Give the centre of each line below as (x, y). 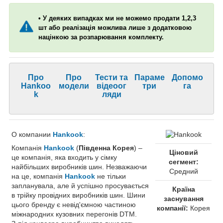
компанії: (172, 208)
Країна (183, 189)
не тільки (111, 176)
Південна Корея (106, 148)
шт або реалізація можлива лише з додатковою (115, 27)
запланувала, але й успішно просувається (80, 185)
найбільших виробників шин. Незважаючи (79, 167)
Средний (183, 171)
